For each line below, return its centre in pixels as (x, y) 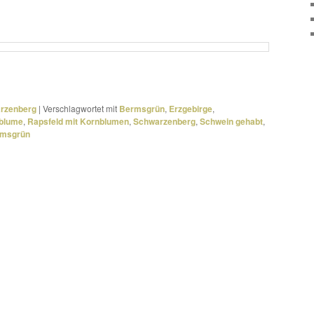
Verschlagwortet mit (80, 109)
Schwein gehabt (231, 122)
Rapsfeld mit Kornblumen (78, 122)
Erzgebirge (191, 109)
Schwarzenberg (164, 122)
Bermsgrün (142, 109)
